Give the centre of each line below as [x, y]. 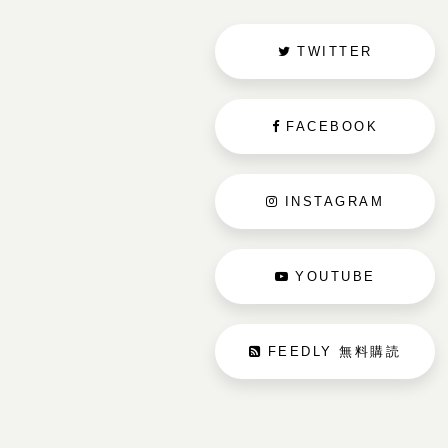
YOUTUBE [335, 276]
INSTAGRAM [334, 201]
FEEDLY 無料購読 [332, 351]
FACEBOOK [332, 126]
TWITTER [335, 51]
